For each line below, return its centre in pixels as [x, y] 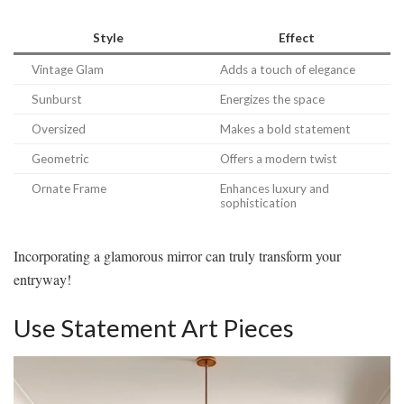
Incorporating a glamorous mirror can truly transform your [177, 256]
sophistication [258, 203]
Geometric [60, 159]
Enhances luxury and [275, 189]
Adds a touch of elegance [288, 70]
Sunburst [57, 100]
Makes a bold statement [285, 129]
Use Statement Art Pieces [154, 327]
